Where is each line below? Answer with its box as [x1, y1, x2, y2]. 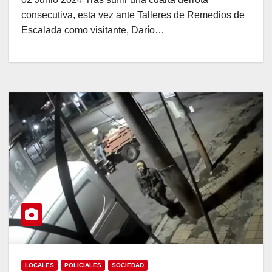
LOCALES [25, 261, 54, 268]
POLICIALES [64, 261, 101, 268]
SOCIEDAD [112, 261, 144, 268]
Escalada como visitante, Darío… [21, 24, 165, 35]
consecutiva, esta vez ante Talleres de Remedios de [21, 9, 245, 20]
